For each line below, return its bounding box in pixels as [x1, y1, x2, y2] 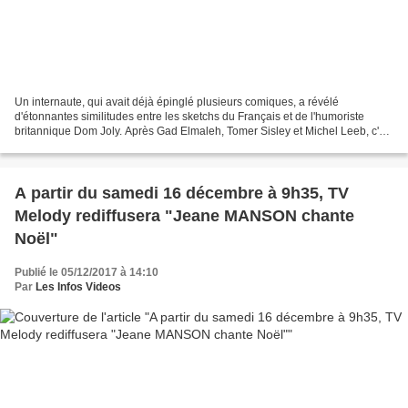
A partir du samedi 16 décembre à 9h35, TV [15, 184, 349, 203]
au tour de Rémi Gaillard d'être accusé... [15, 139, 212, 153]
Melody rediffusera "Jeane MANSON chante [15, 207, 354, 226]
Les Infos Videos [36, 280, 121, 294]
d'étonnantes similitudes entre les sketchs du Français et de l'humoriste [15, 110, 364, 124]
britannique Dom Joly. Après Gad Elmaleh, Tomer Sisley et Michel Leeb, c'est [15, 125, 393, 138]
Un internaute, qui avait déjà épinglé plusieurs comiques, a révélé [15, 96, 339, 109]
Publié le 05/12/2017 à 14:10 [15, 266, 158, 280]
